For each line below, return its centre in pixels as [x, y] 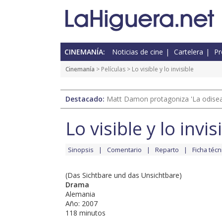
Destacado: [86, 99]
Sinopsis [81, 150]
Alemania [80, 194]
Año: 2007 [82, 204]
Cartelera [189, 52]
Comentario [124, 150]
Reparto [167, 150]
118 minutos [85, 213]
